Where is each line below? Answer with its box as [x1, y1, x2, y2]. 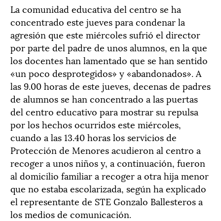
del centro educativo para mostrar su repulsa [10, 105, 198, 118]
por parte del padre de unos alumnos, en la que [10, 40, 207, 54]
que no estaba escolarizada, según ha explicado [10, 182, 206, 195]
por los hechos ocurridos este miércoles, [10, 117, 181, 131]
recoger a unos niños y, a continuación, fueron [10, 156, 205, 169]
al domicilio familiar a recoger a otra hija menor [10, 169, 209, 182]
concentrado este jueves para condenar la [10, 15, 185, 28]
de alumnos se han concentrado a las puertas [10, 92, 198, 105]
